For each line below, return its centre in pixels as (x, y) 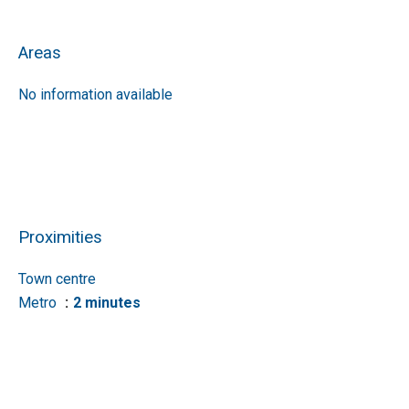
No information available (95, 94)
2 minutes (107, 303)
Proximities (60, 237)
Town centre (57, 279)
